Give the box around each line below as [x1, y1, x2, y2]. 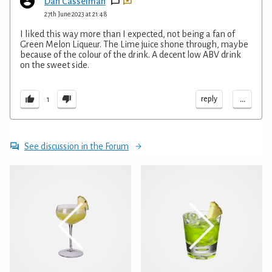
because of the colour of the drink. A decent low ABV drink [20, 50, 241, 60]
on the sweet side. [20, 60, 89, 70]
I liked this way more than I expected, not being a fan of [20, 29, 235, 39]
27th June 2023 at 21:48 [44, 10, 107, 18]
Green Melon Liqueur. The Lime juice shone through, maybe [20, 39, 248, 50]
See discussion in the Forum [24, 141, 129, 152]
